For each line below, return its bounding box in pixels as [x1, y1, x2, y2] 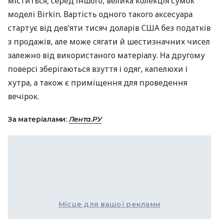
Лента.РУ [68, 115, 102, 124]
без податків [159, 22, 211, 33]
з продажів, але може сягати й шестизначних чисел [8, 36, 210, 47]
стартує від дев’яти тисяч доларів [8, 22, 141, 33]
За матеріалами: [8, 115, 69, 124]
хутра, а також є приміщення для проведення [8, 77, 187, 88]
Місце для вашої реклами [58, 200, 161, 209]
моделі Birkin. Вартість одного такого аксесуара [8, 9, 193, 20]
